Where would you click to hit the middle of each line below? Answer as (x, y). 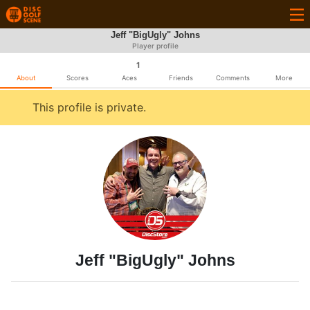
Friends (181, 78)
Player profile (155, 46)
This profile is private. (89, 107)
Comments (232, 78)
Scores (77, 78)
